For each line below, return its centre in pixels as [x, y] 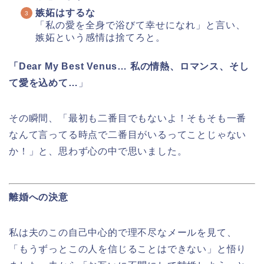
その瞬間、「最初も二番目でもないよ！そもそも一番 [128, 118]
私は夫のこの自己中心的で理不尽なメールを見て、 [123, 233]
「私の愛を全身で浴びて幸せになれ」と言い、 [141, 25]
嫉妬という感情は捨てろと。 [100, 38]
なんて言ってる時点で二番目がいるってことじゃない [128, 135]
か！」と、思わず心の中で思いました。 [98, 151]
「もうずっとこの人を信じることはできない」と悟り [128, 249]
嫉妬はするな [65, 13]
